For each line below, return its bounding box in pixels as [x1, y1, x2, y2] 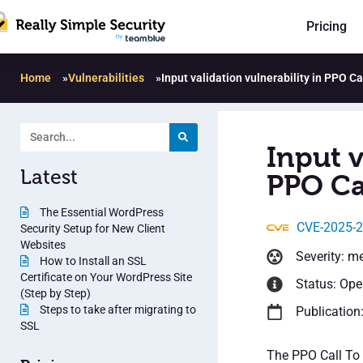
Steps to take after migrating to [37, 302, 196, 316]
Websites [20, 237, 66, 251]
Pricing [306, 19, 347, 35]
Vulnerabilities [68, 70, 144, 84]
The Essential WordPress [37, 205, 164, 219]
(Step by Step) [20, 286, 91, 300]
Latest [20, 165, 78, 189]
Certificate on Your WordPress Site [20, 270, 192, 284]
